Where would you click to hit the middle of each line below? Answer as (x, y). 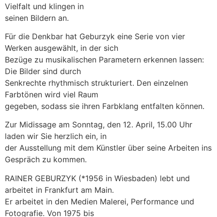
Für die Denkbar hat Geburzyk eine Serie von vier (95, 36)
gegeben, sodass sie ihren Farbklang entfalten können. (105, 106)
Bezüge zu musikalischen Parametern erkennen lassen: (104, 59)
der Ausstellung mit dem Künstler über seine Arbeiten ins (108, 148)
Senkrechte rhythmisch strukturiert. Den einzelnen (96, 83)
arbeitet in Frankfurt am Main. (59, 190)
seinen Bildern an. (37, 18)
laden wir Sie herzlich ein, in (56, 136)
